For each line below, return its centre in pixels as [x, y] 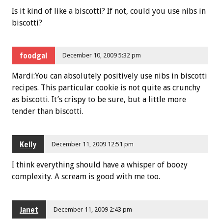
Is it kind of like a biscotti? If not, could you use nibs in [109, 11]
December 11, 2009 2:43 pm [93, 209]
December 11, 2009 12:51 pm [93, 144]
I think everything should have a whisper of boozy [100, 165]
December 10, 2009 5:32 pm [102, 55]
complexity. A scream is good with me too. [86, 177]
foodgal [33, 56]
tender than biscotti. [48, 111]
